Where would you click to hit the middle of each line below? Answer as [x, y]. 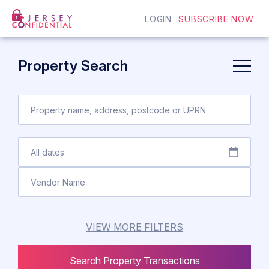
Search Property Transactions [171, 261]
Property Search [73, 66]
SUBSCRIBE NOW [216, 19]
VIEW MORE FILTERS [164, 227]
